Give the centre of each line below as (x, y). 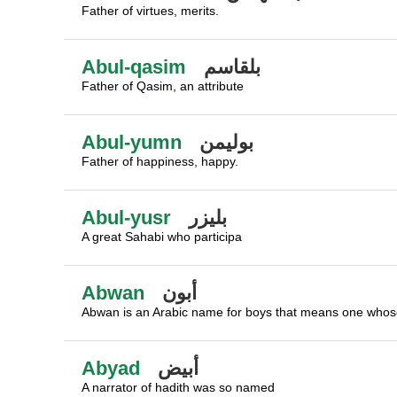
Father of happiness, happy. (160, 161)
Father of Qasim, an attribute (163, 86)
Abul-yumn (132, 142)
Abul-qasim (134, 67)
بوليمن (226, 142)
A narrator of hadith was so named (178, 387)
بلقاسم (232, 67)
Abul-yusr (126, 218)
